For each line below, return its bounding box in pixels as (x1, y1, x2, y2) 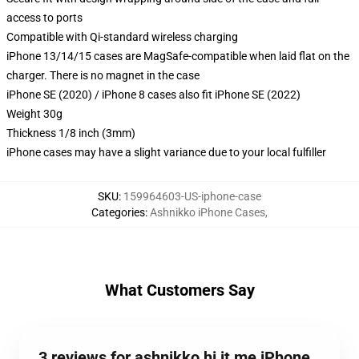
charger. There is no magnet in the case (6, 69, 200, 82)
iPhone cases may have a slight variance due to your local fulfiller (6, 146, 326, 159)
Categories (91, 206, 145, 219)
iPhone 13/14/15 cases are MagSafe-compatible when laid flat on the (6, 50, 349, 63)
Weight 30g (6, 107, 63, 120)
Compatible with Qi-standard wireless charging (6, 30, 238, 43)
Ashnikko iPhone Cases (150, 206, 265, 219)
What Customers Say (104, 280, 255, 300)
